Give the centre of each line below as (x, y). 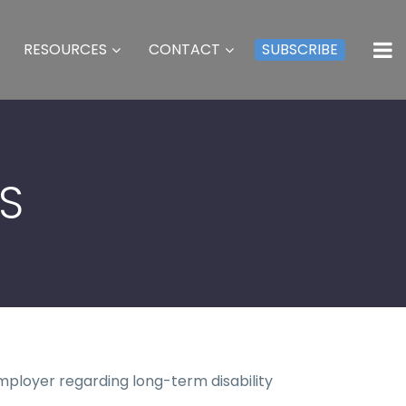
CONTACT (184, 49)
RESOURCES (65, 49)
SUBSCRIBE (300, 49)
